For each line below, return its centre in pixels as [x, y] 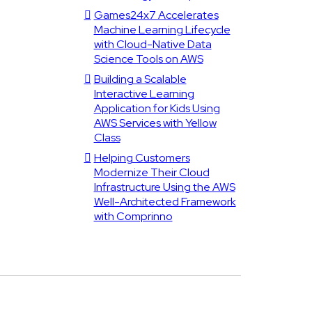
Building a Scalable [140, 79]
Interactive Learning [144, 94]
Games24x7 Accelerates [156, 15]
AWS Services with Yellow [155, 123]
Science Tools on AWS [148, 59]
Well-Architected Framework [165, 202]
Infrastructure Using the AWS [164, 187]
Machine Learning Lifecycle [162, 30]
